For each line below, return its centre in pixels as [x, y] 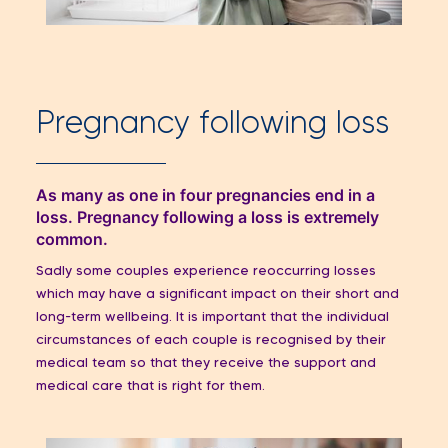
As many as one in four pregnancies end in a [205, 194]
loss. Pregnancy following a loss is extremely [207, 216]
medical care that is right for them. [152, 386]
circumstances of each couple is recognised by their [211, 340]
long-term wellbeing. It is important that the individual [212, 317]
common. [76, 238]
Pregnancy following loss [212, 124]
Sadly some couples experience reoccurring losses [206, 271]
